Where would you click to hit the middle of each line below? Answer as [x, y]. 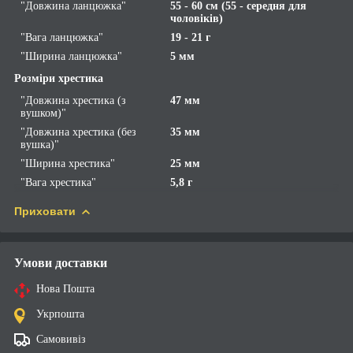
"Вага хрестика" [58, 182]
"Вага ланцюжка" [62, 37]
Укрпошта [60, 314]
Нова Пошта [65, 288]
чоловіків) [197, 18]
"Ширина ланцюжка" [71, 56]
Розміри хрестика [59, 78]
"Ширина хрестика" [68, 163]
